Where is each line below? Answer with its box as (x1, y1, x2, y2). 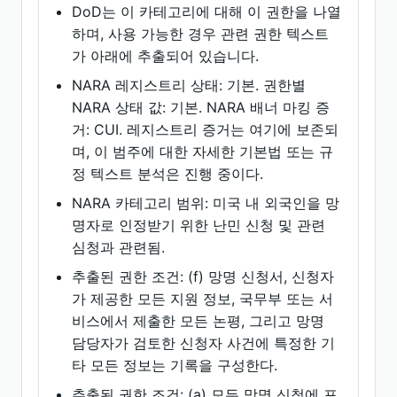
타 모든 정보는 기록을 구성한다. (72, 356, 278, 374)
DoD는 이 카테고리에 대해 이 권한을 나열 (72, 3, 342, 20)
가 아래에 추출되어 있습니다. (72, 47, 260, 65)
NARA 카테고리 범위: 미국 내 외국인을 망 (72, 194, 340, 212)
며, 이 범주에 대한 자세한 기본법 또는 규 (72, 143, 334, 160)
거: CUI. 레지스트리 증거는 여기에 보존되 (72, 121, 339, 138)
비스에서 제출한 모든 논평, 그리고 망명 (72, 312, 325, 330)
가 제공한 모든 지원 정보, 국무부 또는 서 (72, 290, 334, 307)
